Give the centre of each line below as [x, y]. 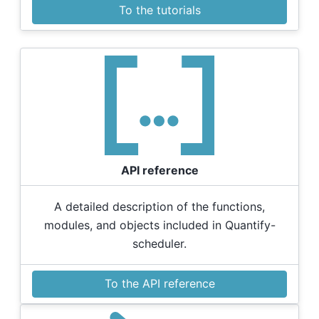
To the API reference [159, 283]
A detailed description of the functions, [159, 206]
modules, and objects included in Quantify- [159, 225]
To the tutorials [159, 10]
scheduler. [159, 243]
